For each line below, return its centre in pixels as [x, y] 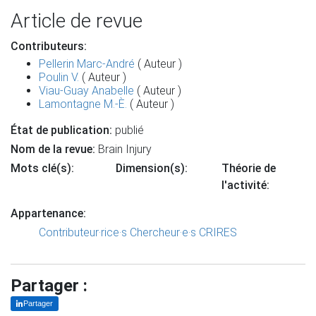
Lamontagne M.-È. [83, 104]
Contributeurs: [49, 46]
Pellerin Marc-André [87, 64]
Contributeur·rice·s [83, 232]
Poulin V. [59, 77]
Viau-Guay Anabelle [86, 91]
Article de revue [77, 21]
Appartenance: [48, 213]
